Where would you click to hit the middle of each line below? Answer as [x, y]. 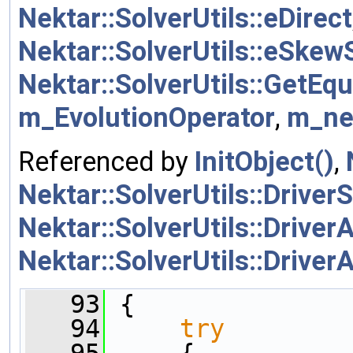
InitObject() [264, 162]
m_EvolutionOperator [147, 118]
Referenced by [106, 162]
